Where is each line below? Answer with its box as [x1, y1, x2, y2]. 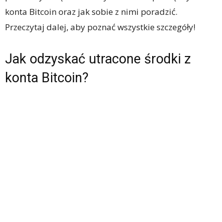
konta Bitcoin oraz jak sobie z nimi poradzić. [5, 6, 177, 18]
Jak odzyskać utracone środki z [5, 51, 191, 67]
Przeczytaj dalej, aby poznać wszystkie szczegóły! [5, 21, 195, 33]
